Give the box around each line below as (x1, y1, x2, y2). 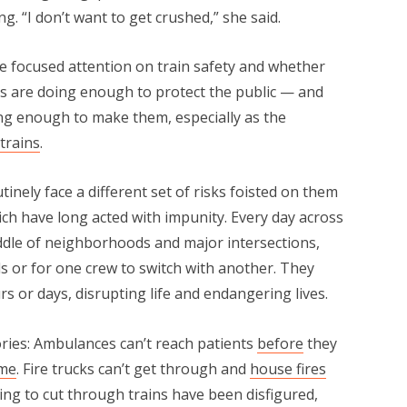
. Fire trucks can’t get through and (15, 358, 250, 379)
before (256, 333, 303, 353)
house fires (249, 358, 326, 379)
